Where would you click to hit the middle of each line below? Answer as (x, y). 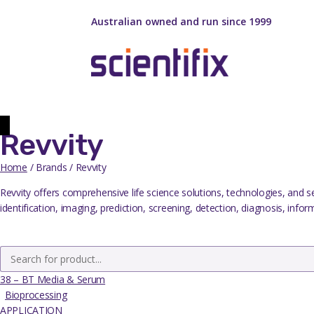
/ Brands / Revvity (67, 167)
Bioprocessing (36, 294)
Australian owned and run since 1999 (181, 22)
